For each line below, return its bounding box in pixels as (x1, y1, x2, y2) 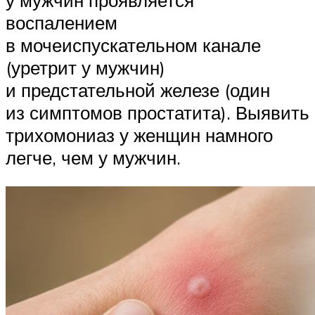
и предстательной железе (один (6, 78, 270, 101)
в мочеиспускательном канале (6, 33, 261, 56)
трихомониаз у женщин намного (6, 123, 273, 146)
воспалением (6, 11, 117, 34)
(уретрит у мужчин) (6, 56, 165, 79)
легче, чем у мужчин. (6, 146, 181, 169)
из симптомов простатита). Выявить (6, 101, 309, 124)
